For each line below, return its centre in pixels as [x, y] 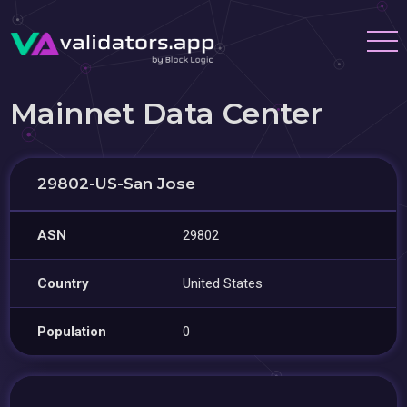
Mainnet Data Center [167, 113]
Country [64, 283]
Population [72, 332]
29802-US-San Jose [117, 184]
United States [223, 283]
